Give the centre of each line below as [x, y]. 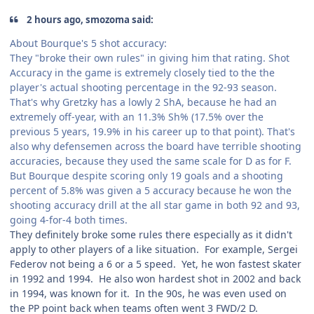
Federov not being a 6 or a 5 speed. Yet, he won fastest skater [156, 264]
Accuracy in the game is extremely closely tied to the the [142, 73]
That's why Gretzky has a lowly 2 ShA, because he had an [143, 102]
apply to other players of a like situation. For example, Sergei [154, 250]
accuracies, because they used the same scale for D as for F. [151, 161]
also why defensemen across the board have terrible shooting [156, 146]
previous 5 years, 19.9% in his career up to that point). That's [152, 132]
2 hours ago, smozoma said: [89, 19]
